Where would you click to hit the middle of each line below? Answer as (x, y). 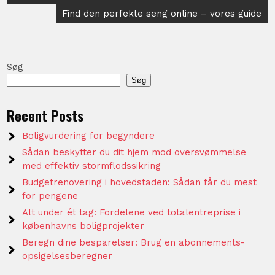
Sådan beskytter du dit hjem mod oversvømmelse (134, 152)
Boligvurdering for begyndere (89, 135)
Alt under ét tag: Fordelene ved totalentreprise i (132, 212)
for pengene (50, 196)
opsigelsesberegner (68, 256)
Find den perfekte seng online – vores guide (162, 13)
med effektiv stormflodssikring (92, 165)
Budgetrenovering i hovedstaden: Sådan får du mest (140, 182)
